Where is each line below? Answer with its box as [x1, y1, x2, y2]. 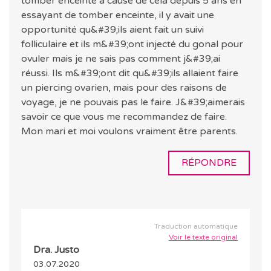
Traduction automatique [154, 222, 238, 231]
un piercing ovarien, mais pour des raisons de [21, 82, 227, 94]
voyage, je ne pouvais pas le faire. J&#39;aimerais [21, 96, 245, 109]
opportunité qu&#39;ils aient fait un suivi [21, 24, 204, 36]
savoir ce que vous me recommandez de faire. [21, 111, 227, 123]
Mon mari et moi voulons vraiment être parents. [21, 125, 238, 138]
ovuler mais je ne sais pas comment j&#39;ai [21, 53, 220, 65]
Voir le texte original [169, 233, 238, 242]
